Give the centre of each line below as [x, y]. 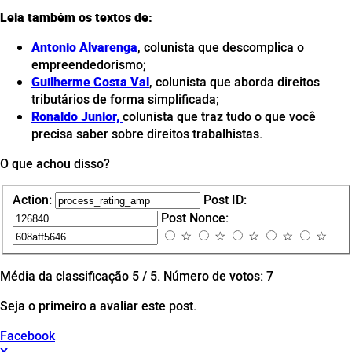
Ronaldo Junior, [77, 117]
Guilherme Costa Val [90, 82]
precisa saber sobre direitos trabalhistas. [147, 134]
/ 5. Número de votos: [203, 275]
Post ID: [225, 199]
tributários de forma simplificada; [125, 99]
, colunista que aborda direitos [235, 82]
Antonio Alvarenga [84, 48]
